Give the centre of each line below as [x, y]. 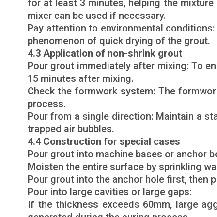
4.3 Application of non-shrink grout [105, 53]
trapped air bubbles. [71, 129]
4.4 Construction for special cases [104, 141]
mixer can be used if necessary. [97, 15]
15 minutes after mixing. [81, 78]
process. [47, 104]
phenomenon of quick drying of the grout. [119, 41]
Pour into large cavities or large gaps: [110, 192]
